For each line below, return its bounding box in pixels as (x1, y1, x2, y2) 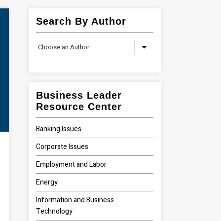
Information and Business (36, 195, 114, 205)
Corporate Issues (36, 142, 89, 152)
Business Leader (36, 90, 122, 101)
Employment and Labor (36, 159, 107, 170)
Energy (36, 177, 58, 187)
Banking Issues (36, 124, 82, 134)
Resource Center (36, 101, 122, 112)
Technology (36, 206, 73, 217)
